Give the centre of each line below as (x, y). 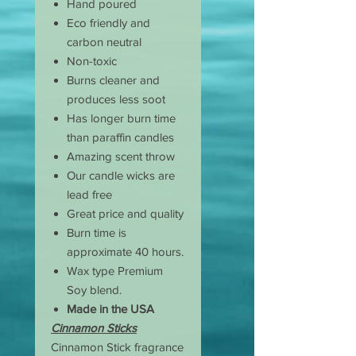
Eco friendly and (108, 23)
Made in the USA (110, 309)
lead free (89, 195)
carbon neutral (104, 42)
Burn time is (97, 233)
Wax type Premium (115, 271)
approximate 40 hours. (125, 252)
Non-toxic (92, 61)
